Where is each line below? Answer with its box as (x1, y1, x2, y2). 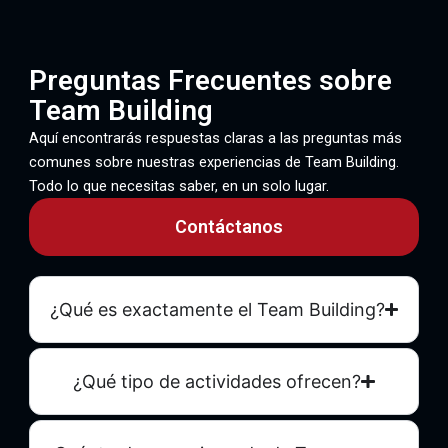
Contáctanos (175, 216, 283, 238)
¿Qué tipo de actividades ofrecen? (73, 371, 362, 393)
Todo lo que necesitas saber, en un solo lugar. (28, 177, 329, 196)
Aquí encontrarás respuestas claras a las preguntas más (28, 129, 402, 148)
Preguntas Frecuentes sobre (28, 64, 392, 98)
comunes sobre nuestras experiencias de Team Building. (28, 153, 399, 172)
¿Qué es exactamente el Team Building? (49, 299, 385, 321)
